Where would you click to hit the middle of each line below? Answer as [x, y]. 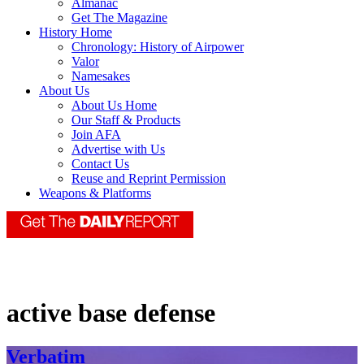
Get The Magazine [119, 18]
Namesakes [101, 76]
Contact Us [100, 164]
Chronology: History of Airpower [158, 47]
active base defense [111, 313]
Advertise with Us [118, 149]
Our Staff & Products [126, 120]
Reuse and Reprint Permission [149, 179]
